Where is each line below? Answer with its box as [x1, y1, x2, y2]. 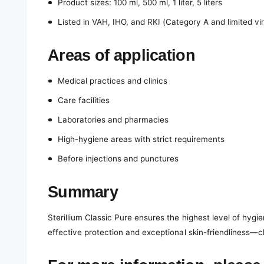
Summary [48, 183, 118, 202]
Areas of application [48, 46, 195, 65]
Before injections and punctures [57, 154, 179, 164]
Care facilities [57, 95, 110, 105]
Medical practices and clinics [57, 75, 168, 85]
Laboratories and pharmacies [57, 115, 169, 125]
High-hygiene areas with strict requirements [57, 134, 225, 144]
